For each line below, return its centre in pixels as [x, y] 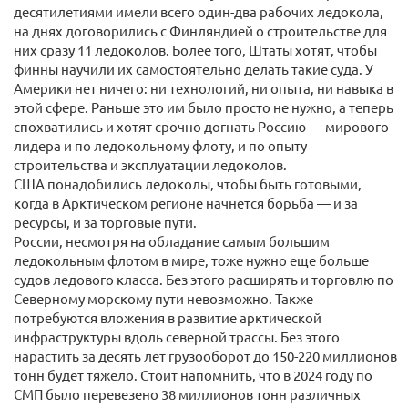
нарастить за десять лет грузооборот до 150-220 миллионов [205, 356]
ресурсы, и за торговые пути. [105, 222]
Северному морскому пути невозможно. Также [163, 298]
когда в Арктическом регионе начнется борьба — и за [186, 203]
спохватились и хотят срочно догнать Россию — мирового [201, 126]
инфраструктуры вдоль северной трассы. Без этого [177, 337]
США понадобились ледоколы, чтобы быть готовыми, [188, 184]
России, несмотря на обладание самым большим [172, 241]
